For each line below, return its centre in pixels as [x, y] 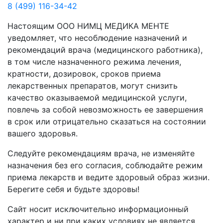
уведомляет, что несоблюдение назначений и [97, 38]
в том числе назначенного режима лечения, [94, 62]
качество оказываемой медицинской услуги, [97, 98]
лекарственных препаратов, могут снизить [93, 86]
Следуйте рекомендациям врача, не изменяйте [101, 154]
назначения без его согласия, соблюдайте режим [105, 166]
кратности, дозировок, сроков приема [84, 74]
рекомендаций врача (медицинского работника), [105, 50]
